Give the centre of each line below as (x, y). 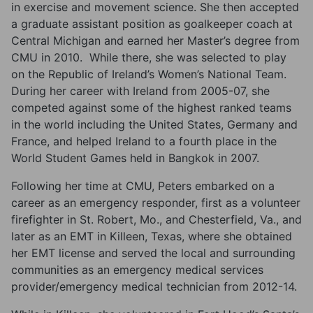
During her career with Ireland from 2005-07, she (140, 91)
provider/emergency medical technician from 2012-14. (154, 286)
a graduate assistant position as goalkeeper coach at (152, 24)
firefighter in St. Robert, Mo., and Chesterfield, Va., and (156, 219)
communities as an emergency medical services (137, 270)
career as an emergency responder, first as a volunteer (156, 203)
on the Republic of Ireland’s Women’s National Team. (149, 74)
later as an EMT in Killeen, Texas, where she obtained (152, 236)
